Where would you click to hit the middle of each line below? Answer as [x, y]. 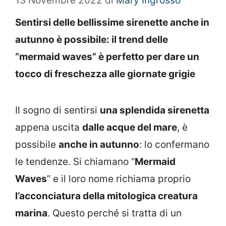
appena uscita [49, 127]
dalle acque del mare [130, 127]
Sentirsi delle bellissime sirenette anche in [112, 22]
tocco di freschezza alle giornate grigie [105, 74]
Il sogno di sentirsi [58, 110]
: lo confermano [174, 144]
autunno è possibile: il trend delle [92, 39]
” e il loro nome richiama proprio [119, 179]
